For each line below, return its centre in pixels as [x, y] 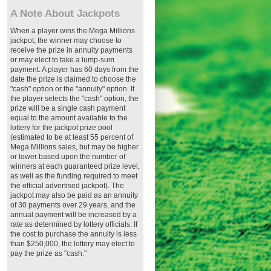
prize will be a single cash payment [68, 108]
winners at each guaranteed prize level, [75, 166]
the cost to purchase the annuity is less [73, 234]
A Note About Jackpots [65, 14]
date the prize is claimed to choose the [73, 79]
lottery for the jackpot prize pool [61, 128]
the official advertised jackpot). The [67, 186]
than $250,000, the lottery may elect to [73, 244]
